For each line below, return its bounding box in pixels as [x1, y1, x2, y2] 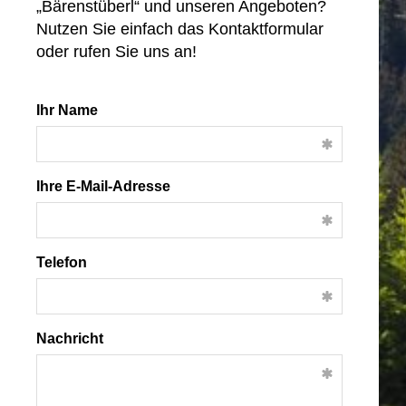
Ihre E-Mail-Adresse [36, 179, 170, 194]
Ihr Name [36, 102, 98, 118]
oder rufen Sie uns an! [36, 43, 197, 61]
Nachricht [36, 331, 103, 346]
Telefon [36, 255, 87, 270]
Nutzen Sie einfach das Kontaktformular [36, 20, 324, 38]
